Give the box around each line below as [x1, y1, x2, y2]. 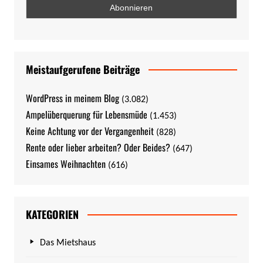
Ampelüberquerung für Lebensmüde [25, 107, 147, 122]
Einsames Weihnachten [25, 156, 106, 171]
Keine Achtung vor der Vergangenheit [25, 123, 154, 138]
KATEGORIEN [25, 206, 79, 222]
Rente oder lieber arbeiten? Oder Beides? [25, 140, 170, 154]
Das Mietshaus [39, 238, 96, 248]
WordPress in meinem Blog [25, 90, 119, 105]
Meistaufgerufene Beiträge [25, 61, 140, 77]
